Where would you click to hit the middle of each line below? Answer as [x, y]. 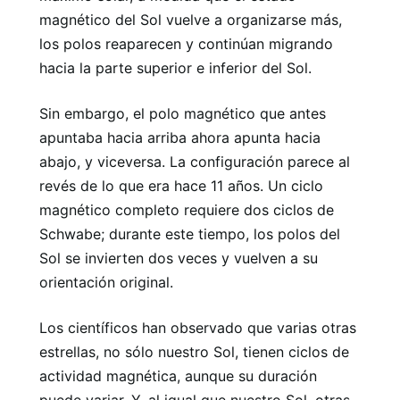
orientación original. [106, 282]
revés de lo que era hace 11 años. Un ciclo [181, 185]
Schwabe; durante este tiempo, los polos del [190, 233]
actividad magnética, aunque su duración [178, 375]
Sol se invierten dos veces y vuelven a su [179, 258]
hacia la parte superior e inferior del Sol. [175, 67]
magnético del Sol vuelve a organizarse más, [191, 19]
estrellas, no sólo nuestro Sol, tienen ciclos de [194, 351]
